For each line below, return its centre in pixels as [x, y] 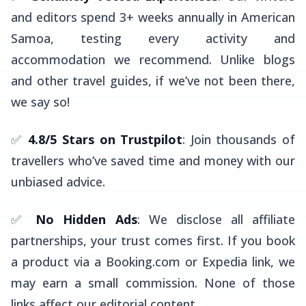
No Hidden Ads [86, 219]
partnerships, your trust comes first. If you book [153, 240]
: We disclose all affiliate [216, 219]
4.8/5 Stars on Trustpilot [106, 139]
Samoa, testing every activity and [153, 38]
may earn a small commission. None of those [153, 283]
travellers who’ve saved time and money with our [153, 161]
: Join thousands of [239, 139]
